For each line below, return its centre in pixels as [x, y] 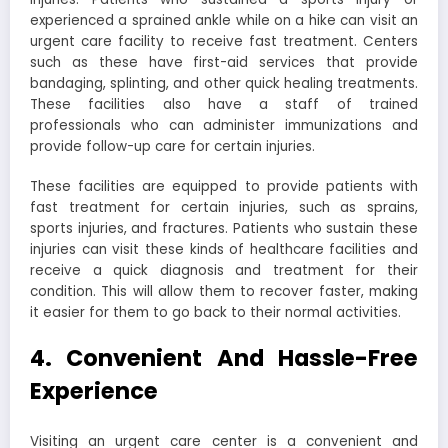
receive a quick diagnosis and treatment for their [224, 271]
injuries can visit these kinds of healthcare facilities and [224, 250]
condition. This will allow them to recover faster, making [224, 292]
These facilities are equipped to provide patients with [224, 187]
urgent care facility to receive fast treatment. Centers [224, 42]
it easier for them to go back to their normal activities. [215, 313]
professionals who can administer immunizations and [224, 126]
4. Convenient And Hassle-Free [224, 358]
